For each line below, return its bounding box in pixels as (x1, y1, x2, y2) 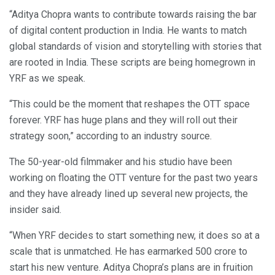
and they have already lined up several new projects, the (9, 187, 248, 199)
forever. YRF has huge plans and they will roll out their (9, 114, 238, 126)
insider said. (9, 203, 61, 215)
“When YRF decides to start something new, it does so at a (9, 229, 260, 241)
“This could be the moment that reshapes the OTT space (9, 98, 250, 110)
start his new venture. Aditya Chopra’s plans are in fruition (9, 261, 253, 273)
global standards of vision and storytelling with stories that (9, 40, 261, 52)
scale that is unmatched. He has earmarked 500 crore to (9, 245, 247, 257)
